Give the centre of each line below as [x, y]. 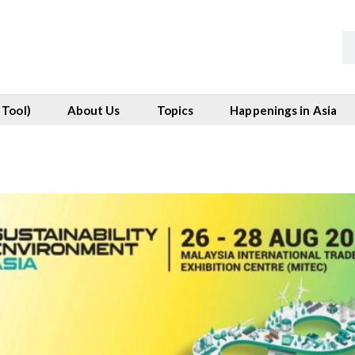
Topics [175, 110]
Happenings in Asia [284, 110]
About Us [94, 110]
